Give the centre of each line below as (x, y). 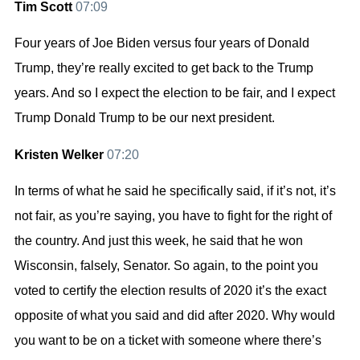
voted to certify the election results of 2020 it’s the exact (170, 290)
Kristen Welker (61, 154)
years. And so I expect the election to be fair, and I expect (175, 93)
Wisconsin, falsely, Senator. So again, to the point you (166, 265)
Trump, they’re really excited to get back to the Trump (164, 68)
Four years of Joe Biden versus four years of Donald (162, 43)
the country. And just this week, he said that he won (159, 240)
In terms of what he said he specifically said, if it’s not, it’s (175, 190)
